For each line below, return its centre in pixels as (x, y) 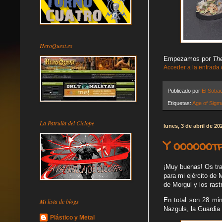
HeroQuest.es (56, 45)
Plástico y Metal (72, 217)
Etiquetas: (180, 103)
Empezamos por (188, 59)
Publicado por (185, 91)
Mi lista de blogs (59, 201)
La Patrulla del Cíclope (67, 123)
